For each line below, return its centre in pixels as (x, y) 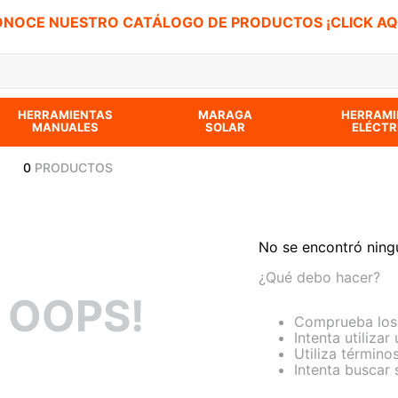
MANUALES (66, 127)
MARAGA (226, 115)
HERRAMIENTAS (66, 115)
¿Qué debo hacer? (319, 277)
